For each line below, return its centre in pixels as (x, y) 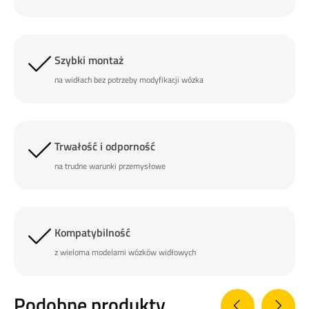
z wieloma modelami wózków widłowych (125, 252)
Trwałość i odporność (105, 146)
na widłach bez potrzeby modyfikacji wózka (129, 79)
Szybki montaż (89, 60)
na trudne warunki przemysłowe (110, 166)
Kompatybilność (92, 232)
